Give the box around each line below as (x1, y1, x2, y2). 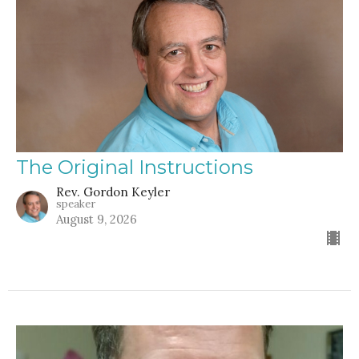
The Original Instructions (16, 155, 253, 179)
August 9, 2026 (56, 211, 137, 227)
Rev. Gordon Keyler (56, 184, 170, 200)
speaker (56, 196, 95, 211)
